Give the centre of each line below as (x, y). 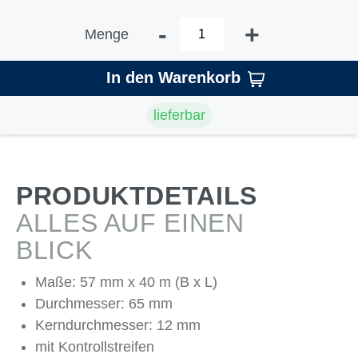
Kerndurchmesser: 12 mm (118, 325)
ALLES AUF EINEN (130, 223)
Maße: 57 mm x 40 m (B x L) (126, 282)
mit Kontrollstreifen (95, 347)
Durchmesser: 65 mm (104, 304)
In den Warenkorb (173, 78)
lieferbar (179, 115)
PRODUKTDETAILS (137, 196)
